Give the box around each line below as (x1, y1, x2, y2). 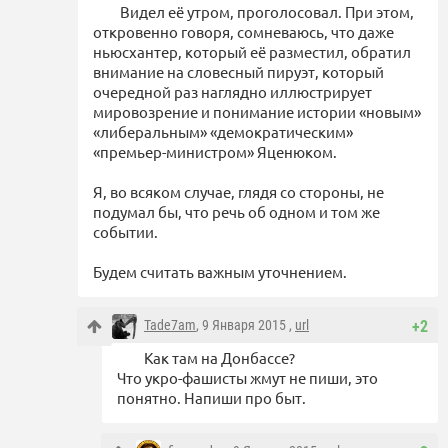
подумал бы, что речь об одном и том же (93, 202, 380, 222)
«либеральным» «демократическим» (93, 122, 353, 142)
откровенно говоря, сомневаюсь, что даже (93, 22, 394, 42)
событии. (93, 222, 158, 242)
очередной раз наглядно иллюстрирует (93, 82, 372, 102)
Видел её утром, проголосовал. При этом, (120, 2, 414, 22)
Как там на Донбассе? (144, 348, 295, 368)
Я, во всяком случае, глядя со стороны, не (93, 182, 384, 202)
